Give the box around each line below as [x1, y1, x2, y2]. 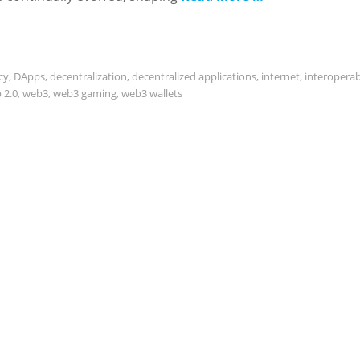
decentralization [50, 69, 127, 84]
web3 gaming [53, 86, 117, 100]
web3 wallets [121, 86, 182, 100]
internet [261, 69, 300, 84]
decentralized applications [132, 69, 256, 84]
